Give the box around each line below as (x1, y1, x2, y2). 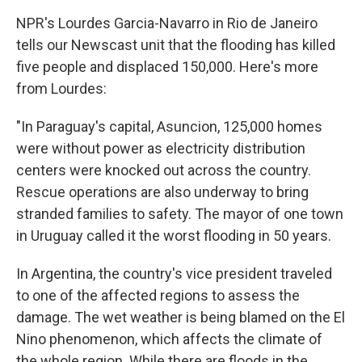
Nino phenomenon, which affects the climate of (16, 330, 322, 348)
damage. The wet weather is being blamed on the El (16, 309, 345, 326)
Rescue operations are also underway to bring (16, 183, 309, 201)
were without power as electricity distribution (16, 140, 305, 158)
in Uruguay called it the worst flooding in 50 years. (16, 227, 331, 245)
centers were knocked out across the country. (16, 162, 311, 179)
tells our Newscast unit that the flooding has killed (16, 36, 335, 54)
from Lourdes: (16, 80, 107, 98)
